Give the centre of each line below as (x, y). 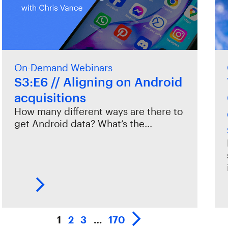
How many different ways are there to (98, 111)
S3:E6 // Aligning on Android (98, 81)
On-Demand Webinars (63, 67)
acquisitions (50, 97)
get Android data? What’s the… (83, 123)
